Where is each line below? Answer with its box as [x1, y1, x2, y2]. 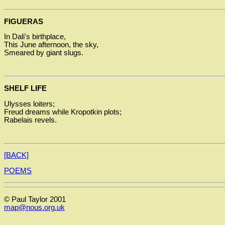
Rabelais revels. [4, 116, 57, 124]
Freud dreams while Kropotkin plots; [4, 107, 122, 116]
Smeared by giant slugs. [4, 49, 83, 57]
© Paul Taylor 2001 [4, 195, 66, 203]
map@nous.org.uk [4, 203, 65, 211]
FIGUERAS [4, 17, 43, 26]
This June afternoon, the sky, [4, 41, 98, 49]
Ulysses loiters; [4, 99, 55, 108]
